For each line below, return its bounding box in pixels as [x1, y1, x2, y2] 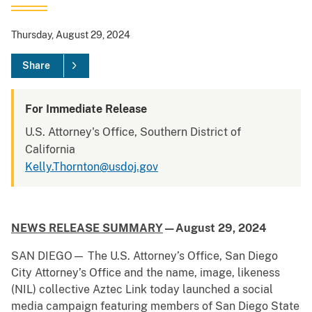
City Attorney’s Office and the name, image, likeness [11, 266, 280, 280]
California [25, 143, 75, 157]
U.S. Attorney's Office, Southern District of [25, 125, 241, 139]
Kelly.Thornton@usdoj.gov [25, 160, 158, 174]
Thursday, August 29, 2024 [11, 29, 130, 41]
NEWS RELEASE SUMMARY [11, 221, 163, 235]
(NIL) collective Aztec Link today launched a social [11, 283, 273, 297]
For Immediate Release [25, 102, 147, 116]
